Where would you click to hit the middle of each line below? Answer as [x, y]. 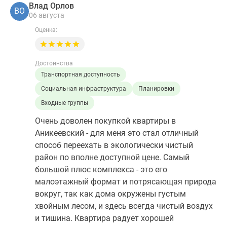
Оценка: [46, 30]
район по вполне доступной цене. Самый [112, 157]
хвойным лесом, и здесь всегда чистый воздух [124, 206]
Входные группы [65, 103]
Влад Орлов [51, 6]
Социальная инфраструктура [84, 88]
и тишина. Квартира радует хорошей [104, 218]
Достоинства [54, 63]
